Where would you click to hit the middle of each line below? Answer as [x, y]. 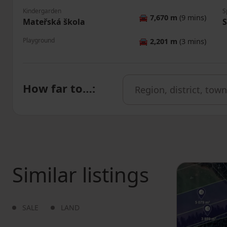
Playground [39, 40]
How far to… [58, 88]
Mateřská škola [54, 22]
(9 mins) [192, 17]
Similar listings [81, 175]
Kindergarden [42, 11]
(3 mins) [192, 41]
